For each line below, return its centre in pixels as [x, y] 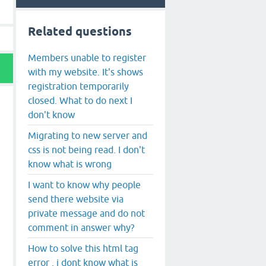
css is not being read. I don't [86, 149]
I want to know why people [84, 184]
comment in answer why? [81, 227]
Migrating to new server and [88, 135]
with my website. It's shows [85, 72]
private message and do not [86, 213]
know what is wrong [70, 164]
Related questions [80, 31]
